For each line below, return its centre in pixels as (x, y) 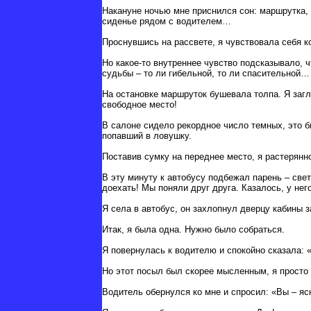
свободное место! (140, 105)
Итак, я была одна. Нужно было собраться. (193, 230)
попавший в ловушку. (147, 136)
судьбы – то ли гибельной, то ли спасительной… (206, 74)
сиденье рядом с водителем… (167, 22)
